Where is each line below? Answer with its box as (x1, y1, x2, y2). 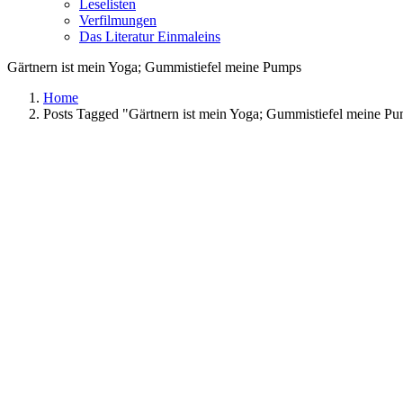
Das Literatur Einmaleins (79, 29, 220, 44)
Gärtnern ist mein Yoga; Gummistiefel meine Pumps (7, 59, 301, 75)
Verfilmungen (79, 13, 157, 28)
